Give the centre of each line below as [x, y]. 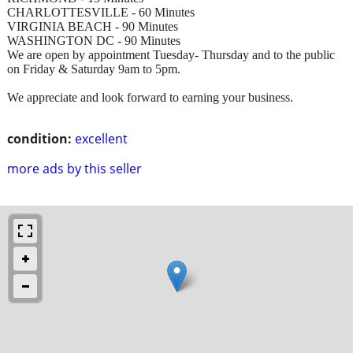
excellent [101, 138]
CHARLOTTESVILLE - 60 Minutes [101, 12]
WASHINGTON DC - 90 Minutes [94, 40]
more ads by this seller [74, 168]
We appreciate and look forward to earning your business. [150, 97]
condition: [39, 138]
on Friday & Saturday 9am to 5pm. [94, 69]
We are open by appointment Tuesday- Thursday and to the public [171, 54]
